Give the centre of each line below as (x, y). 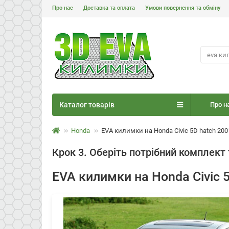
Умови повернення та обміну (183, 8)
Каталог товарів (87, 105)
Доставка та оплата (109, 8)
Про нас (63, 8)
